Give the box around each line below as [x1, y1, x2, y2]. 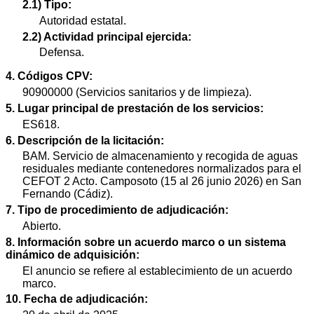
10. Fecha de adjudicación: [6, 293, 148, 306]
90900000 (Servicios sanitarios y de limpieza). [22, 86, 252, 99]
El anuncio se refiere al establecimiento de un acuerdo [22, 264, 292, 277]
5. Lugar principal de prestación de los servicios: [6, 102, 264, 114]
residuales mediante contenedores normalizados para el [22, 163, 301, 175]
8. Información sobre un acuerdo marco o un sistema [6, 235, 286, 248]
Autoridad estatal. [39, 14, 126, 27]
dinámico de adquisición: [6, 248, 139, 261]
